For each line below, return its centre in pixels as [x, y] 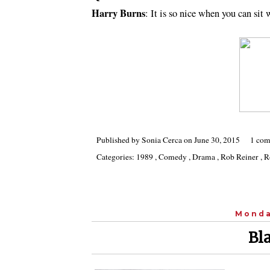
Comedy [174, 157]
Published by [119, 140]
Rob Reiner [240, 157]
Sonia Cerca [163, 140]
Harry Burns [118, 14]
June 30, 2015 [218, 140]
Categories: [116, 157]
